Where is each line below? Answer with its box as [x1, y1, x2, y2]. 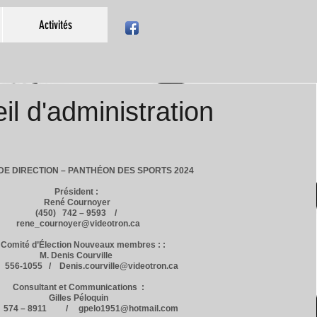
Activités [38, 18, 72, 32]
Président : [54, 187, 103, 197]
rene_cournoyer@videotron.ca [16, 219, 141, 229]
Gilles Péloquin [48, 293, 108, 303]
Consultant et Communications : [12, 282, 144, 292]
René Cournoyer [44, 197, 113, 207]
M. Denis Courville [40, 250, 117, 260]
